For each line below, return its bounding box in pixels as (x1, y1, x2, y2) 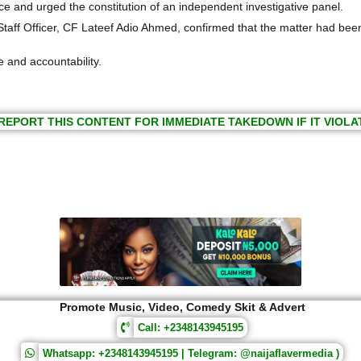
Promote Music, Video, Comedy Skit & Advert (59, 300, 305, 313)
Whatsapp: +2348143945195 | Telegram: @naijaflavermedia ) (43, 346, 339, 359)
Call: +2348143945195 (138, 321, 243, 334)
